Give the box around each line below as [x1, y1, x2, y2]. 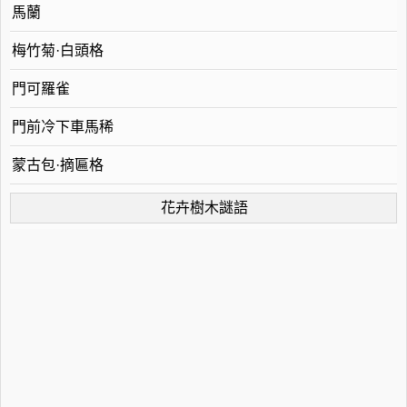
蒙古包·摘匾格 [12, 157, 104, 173]
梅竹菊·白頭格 [12, 43, 104, 58]
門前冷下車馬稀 [12, 119, 114, 134]
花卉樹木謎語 [161, 200, 248, 215]
